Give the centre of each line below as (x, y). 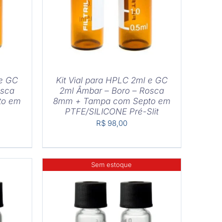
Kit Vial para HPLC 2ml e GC (111, 81)
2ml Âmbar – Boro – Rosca (111, 91)
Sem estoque (112, 165)
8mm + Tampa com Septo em (111, 101)
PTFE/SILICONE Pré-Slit (111, 112)
